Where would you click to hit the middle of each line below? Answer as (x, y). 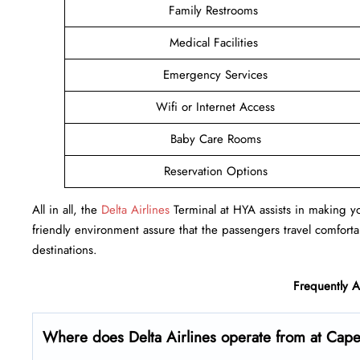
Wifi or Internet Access (215, 106)
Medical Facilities (215, 42)
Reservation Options (215, 171)
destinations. (65, 250)
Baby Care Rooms (215, 139)
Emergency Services (215, 74)
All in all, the (67, 209)
